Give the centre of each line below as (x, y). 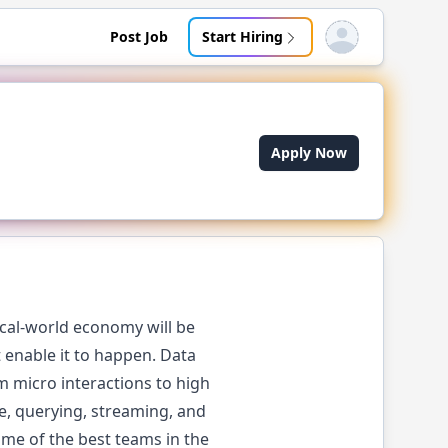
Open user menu (382, 45)
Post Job (139, 36)
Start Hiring (242, 36)
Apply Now (309, 152)
